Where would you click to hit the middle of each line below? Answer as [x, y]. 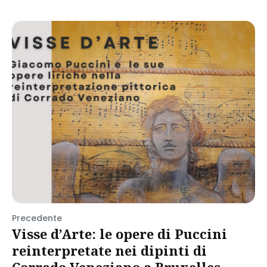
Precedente [37, 218]
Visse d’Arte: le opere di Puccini [119, 234]
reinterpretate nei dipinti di [109, 250]
